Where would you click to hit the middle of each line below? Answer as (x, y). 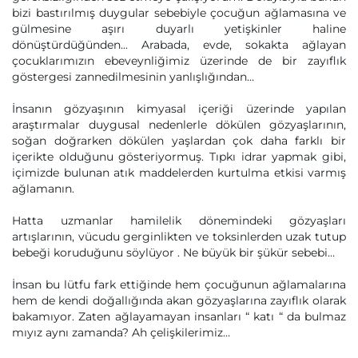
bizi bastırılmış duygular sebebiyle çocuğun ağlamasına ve (179, 13)
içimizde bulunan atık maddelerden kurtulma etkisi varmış (179, 173)
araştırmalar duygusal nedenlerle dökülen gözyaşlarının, (179, 125)
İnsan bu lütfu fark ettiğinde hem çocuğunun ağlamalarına (179, 284)
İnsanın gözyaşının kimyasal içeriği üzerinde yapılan (179, 109)
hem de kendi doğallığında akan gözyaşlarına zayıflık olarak (179, 300)
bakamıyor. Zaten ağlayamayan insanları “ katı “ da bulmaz (179, 316)
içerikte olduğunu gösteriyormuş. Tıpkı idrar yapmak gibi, (179, 157)
